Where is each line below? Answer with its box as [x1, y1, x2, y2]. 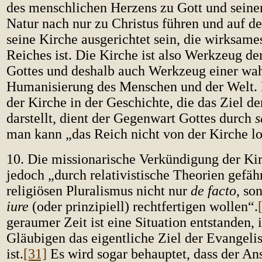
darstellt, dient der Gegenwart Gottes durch [6, 111, 255, 126]
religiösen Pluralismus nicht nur [6, 183, 191, 198]
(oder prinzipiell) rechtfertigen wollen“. [32, 199, 258, 214]
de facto [191, 183, 236, 198]
